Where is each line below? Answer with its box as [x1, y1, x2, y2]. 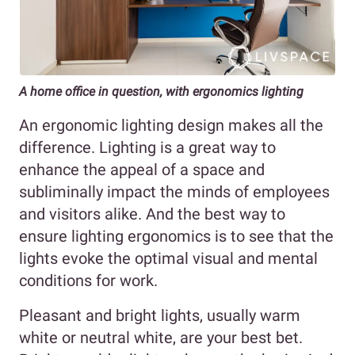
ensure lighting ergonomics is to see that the [19, 227, 334, 246]
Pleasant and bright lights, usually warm [19, 306, 300, 326]
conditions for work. [19, 271, 158, 291]
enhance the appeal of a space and [19, 160, 265, 180]
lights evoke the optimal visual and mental [19, 249, 318, 269]
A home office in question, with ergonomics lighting [19, 84, 303, 100]
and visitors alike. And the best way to [19, 204, 285, 224]
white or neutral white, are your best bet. [19, 328, 303, 348]
